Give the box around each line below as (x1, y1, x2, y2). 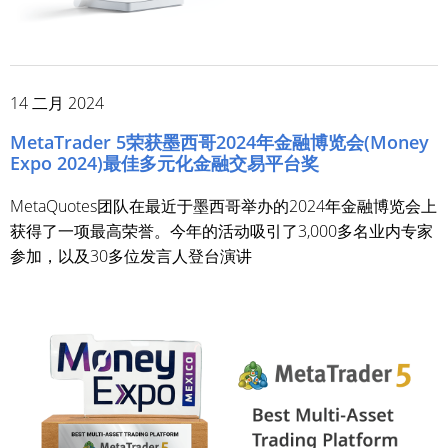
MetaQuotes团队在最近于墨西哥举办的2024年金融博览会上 (10, 195, 437, 218)
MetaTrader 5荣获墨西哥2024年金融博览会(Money (10, 130, 429, 155)
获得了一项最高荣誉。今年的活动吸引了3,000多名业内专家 (10, 220, 433, 243)
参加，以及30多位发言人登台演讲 (10, 245, 252, 268)
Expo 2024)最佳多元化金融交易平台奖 (10, 151, 319, 176)
